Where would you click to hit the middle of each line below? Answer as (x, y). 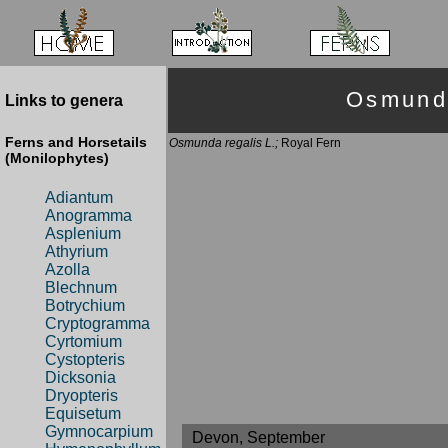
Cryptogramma (97, 324)
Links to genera (64, 101)
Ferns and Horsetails (76, 141)
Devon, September (258, 437)
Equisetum (83, 414)
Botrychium (85, 306)
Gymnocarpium (99, 432)
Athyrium (76, 252)
